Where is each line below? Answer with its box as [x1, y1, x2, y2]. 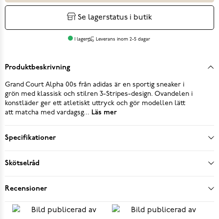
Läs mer [89, 109, 117, 116]
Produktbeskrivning [5, 64, 70, 71]
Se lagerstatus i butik [78, 13, 152, 22]
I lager [74, 36, 88, 42]
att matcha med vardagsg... [5, 109, 89, 116]
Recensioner [5, 185, 47, 193]
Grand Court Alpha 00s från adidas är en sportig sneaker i [5, 81, 184, 88]
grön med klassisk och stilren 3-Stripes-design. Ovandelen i [5, 90, 193, 98]
